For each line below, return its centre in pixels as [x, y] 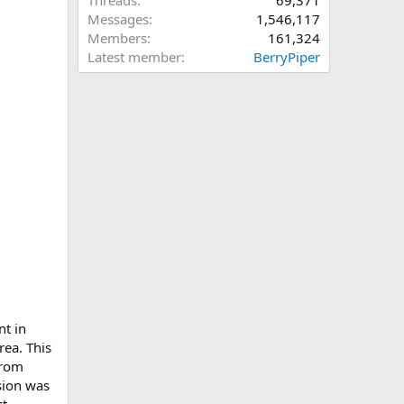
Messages [118, 19]
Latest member [134, 57]
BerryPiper [287, 57]
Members [117, 38]
